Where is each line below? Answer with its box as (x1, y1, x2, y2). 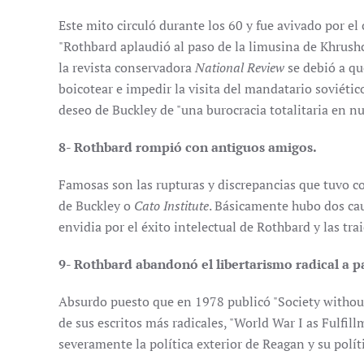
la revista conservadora (58, 58, 195, 76)
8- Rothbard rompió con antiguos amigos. (58, 138, 317, 156)
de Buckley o (58, 197, 134, 214)
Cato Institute (134, 197, 209, 214)
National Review (195, 58, 284, 76)
